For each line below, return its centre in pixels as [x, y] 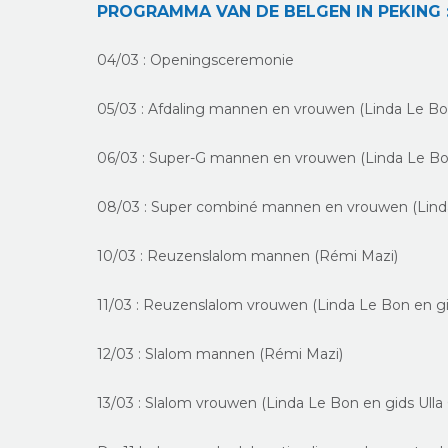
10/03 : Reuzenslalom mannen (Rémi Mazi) [248, 256]
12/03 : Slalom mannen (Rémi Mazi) [220, 354]
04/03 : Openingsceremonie [196, 60]
